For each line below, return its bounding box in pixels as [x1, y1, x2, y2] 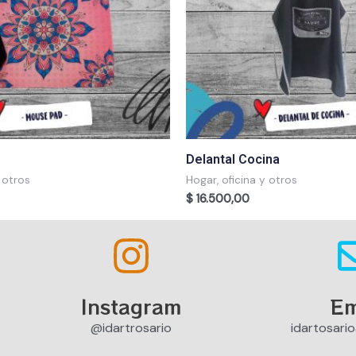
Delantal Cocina [186, 151, 280, 167]
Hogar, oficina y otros [186, 172, 297, 187]
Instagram [80, 291, 182, 320]
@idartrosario [91, 319, 172, 336]
